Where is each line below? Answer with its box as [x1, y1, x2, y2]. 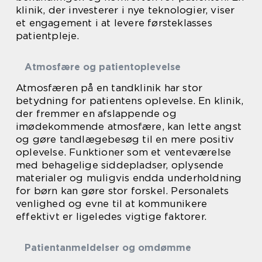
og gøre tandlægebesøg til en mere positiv [16, 133, 235, 145]
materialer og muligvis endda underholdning [16, 172, 242, 184]
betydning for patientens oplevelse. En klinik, [16, 95, 244, 106]
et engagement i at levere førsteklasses [16, 17, 212, 29]
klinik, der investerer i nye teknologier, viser [16, 4, 235, 16]
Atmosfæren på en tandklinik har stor [16, 82, 203, 94]
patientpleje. [16, 30, 80, 42]
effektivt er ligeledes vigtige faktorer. [16, 211, 207, 222]
